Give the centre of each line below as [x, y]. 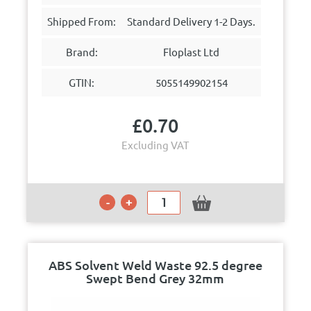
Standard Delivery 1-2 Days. [192, 21]
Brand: [82, 52]
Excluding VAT [155, 145]
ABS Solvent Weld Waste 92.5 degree [155, 265]
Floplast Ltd [192, 52]
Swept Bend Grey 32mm [155, 278]
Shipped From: [82, 21]
